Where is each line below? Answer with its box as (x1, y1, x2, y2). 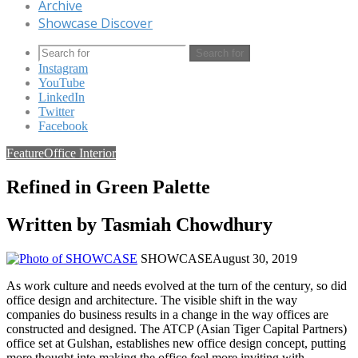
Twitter (38, 105, 74, 118)
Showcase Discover (38, 14, 153, 32)
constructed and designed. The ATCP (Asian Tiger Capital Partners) (6, 321, 347, 336)
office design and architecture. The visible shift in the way (6, 292, 297, 307)
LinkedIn (38, 90, 85, 104)
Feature (6, 146, 44, 160)
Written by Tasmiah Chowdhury (6, 213, 272, 235)
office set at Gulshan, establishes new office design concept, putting (6, 336, 346, 350)
